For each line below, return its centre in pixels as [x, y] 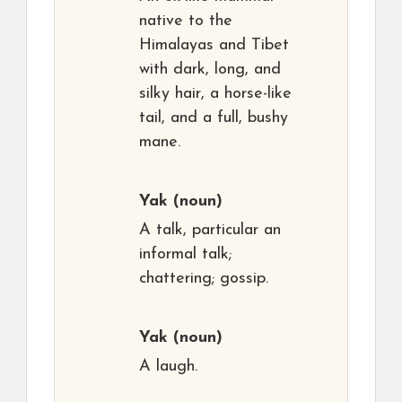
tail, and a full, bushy [214, 118]
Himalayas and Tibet [214, 45]
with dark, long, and [210, 70]
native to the [186, 21]
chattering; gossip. [204, 279]
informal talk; [185, 254]
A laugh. [168, 367]
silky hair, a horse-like [215, 94]
